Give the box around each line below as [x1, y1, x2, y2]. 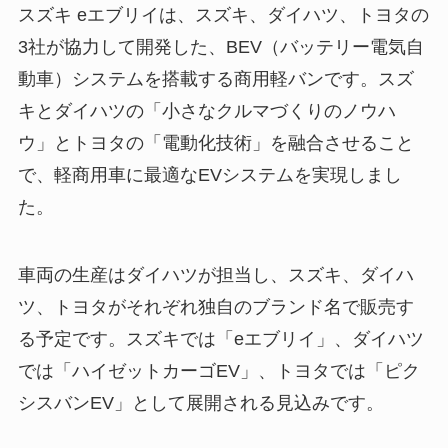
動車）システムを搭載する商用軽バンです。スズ [17, 69, 414, 90]
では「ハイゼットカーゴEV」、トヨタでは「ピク [17, 361, 420, 382]
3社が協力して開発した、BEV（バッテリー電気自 [17, 37, 424, 58]
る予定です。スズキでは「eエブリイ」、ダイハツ [17, 329, 424, 350]
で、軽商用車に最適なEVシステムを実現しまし [17, 165, 402, 186]
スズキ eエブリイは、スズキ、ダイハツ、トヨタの [17, 5, 429, 26]
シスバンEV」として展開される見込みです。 [17, 393, 384, 414]
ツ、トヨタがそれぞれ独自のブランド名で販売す [17, 297, 414, 318]
